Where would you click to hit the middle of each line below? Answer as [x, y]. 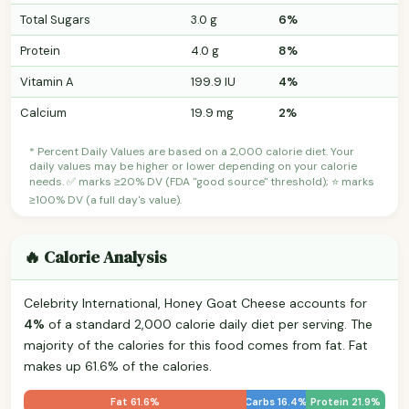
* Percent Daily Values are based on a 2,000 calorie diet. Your [192, 151]
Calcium [43, 112]
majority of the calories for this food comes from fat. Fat [196, 345]
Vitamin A [47, 81]
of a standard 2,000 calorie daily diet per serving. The [209, 324]
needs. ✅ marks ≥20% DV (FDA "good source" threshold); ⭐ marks [202, 181]
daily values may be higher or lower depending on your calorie [193, 166]
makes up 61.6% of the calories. [118, 366]
